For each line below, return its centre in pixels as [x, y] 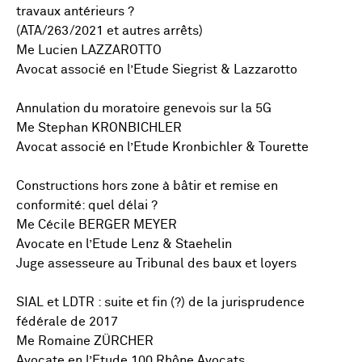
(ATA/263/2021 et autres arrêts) [109, 31]
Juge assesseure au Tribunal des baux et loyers [156, 263]
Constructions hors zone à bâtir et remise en [147, 186]
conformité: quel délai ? [87, 205]
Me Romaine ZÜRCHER [85, 341]
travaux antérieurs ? [75, 11]
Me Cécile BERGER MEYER [97, 225]
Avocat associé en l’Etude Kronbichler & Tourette [162, 147]
